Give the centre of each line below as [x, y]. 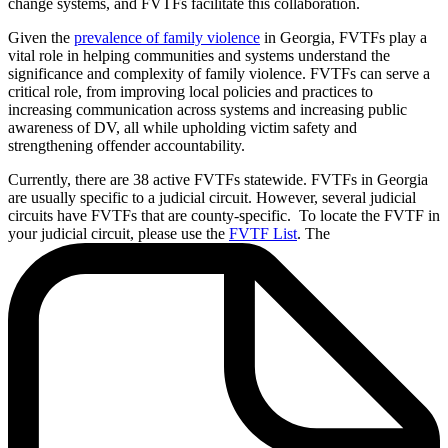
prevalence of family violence [167, 38]
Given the [41, 38]
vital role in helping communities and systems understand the [199, 56]
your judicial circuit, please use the [118, 234]
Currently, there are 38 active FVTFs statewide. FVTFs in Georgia [218, 180]
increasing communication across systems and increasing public [207, 110]
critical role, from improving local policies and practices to [190, 92]
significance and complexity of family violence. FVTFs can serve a [219, 74]
